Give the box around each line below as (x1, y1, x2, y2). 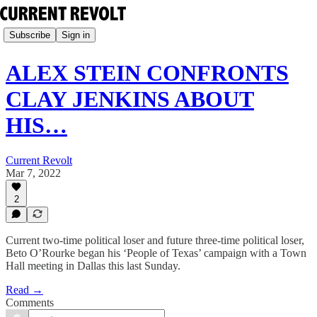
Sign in (62, 29, 90, 40)
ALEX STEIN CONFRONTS (6, 60, 289, 86)
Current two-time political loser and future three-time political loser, (6, 234, 304, 246)
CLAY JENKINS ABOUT (6, 86, 254, 113)
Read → (6, 284, 43, 296)
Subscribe (9, 29, 50, 40)
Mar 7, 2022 (6, 166, 61, 179)
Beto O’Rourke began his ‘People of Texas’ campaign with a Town (6, 247, 306, 259)
